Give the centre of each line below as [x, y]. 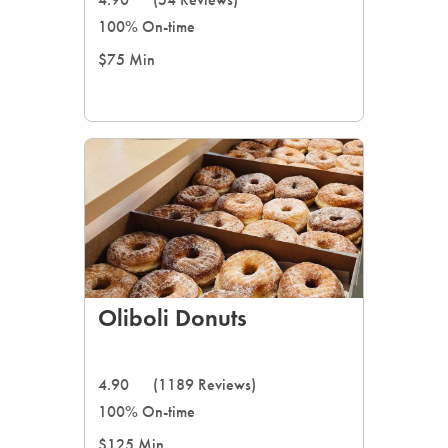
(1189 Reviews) [204, 384]
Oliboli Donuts [172, 317]
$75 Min [126, 59]
